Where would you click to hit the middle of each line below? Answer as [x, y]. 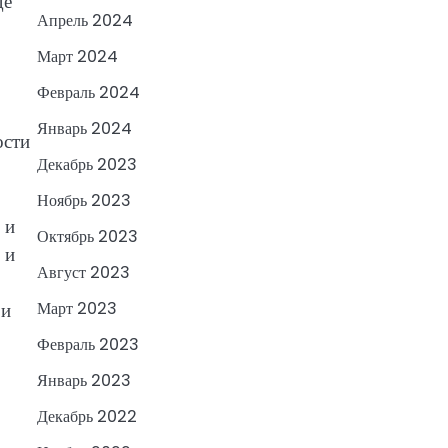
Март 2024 [77, 57]
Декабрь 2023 [86, 165]
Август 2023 [83, 273]
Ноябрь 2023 [83, 201]
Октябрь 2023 [87, 237]
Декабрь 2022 [86, 417]
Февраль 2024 [88, 93]
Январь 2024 [84, 129]
